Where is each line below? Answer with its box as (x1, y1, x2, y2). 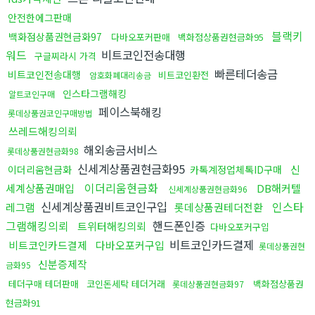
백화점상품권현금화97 (8, 29, 102, 44)
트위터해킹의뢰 (77, 218, 146, 233)
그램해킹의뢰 (6, 217, 69, 234)
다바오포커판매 (111, 30, 170, 44)
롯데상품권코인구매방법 (8, 106, 93, 119)
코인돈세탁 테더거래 (86, 276, 165, 290)
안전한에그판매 (8, 10, 72, 25)
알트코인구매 (8, 87, 57, 100)
